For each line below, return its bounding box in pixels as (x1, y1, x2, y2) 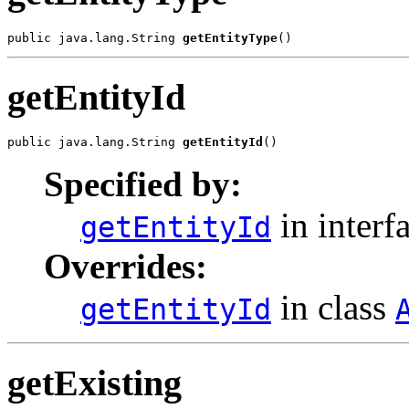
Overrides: (44, 246, 207, 287)
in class (271, 288, 395, 328)
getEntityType (183, 31, 278, 45)
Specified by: (44, 164, 242, 204)
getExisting (7, 362, 182, 404)
